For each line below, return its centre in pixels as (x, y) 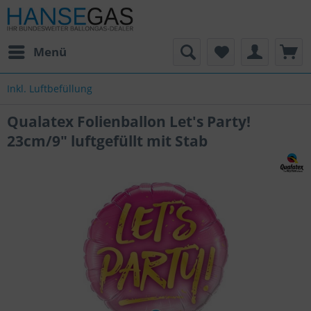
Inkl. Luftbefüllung (50, 89)
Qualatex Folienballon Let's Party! (129, 121)
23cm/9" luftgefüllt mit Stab (107, 141)
